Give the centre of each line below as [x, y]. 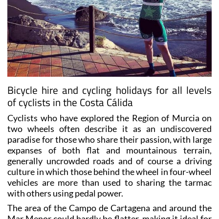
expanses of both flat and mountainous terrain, [109, 150]
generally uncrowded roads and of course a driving [109, 161]
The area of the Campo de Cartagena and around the [109, 208]
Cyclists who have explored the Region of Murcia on [109, 118]
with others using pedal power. [65, 193]
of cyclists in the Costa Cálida [70, 102]
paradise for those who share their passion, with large [109, 140]
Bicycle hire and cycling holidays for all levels [109, 90]
